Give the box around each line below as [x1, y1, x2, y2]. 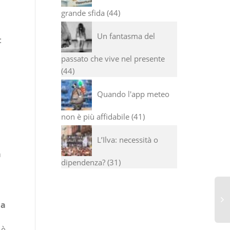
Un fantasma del [97, 30, 155, 41]
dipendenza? [61, 157, 105, 167]
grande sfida [61, 8, 105, 18]
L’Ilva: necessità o [97, 134, 158, 145]
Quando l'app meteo [97, 88, 169, 99]
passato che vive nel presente [61, 53, 165, 64]
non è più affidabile [61, 111, 129, 122]
